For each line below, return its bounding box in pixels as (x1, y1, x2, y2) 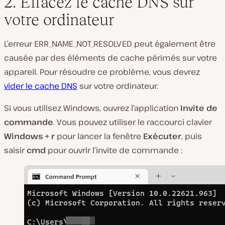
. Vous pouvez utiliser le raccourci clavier (53, 117, 212, 128)
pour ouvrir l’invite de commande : (46, 145, 182, 156)
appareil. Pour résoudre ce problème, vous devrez (4, 66, 200, 78)
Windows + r (4, 131, 55, 142)
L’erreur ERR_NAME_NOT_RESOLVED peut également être (4, 38, 215, 50)
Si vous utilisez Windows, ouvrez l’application (4, 102, 180, 114)
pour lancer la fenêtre (55, 131, 143, 142)
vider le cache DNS (4, 80, 77, 92)
